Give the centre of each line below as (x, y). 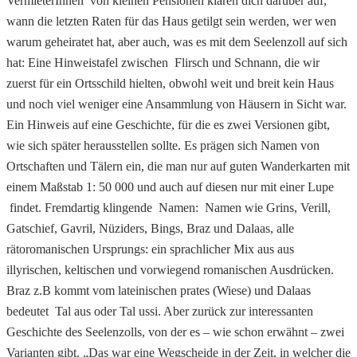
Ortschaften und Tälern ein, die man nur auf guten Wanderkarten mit (178, 166)
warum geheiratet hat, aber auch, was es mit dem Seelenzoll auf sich (177, 41)
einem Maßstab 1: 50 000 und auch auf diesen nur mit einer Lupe (170, 186)
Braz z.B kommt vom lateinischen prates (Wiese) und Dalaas (159, 290)
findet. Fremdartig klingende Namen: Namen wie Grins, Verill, (169, 207)
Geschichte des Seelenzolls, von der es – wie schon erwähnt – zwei (175, 331)
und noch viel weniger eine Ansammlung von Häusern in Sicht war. (178, 104)
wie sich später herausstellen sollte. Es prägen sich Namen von (163, 145)
